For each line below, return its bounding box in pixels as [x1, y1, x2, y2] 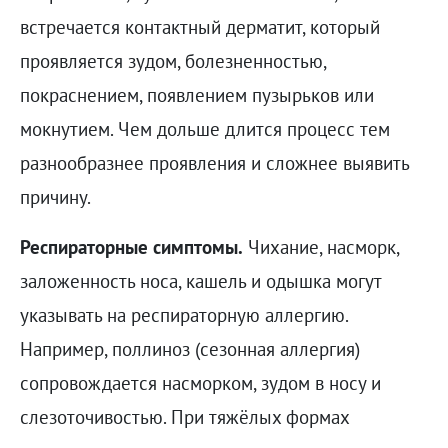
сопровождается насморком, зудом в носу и [19, 371, 381, 396]
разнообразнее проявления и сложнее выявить [19, 151, 409, 176]
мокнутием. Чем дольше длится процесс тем [19, 117, 390, 142]
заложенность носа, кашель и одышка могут [19, 269, 381, 294]
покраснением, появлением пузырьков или [19, 83, 374, 108]
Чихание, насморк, [242, 235, 399, 260]
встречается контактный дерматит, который [19, 15, 380, 40]
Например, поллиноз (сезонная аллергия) [19, 337, 360, 362]
